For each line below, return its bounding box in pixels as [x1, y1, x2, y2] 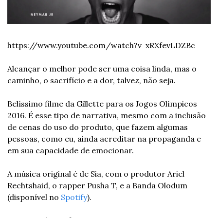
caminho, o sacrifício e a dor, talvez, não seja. [7, 75, 178, 85]
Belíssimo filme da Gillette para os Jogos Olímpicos [7, 98, 197, 109]
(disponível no [7, 192, 61, 202]
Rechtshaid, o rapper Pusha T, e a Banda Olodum [7, 180, 187, 190]
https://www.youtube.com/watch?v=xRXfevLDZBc [7, 40, 195, 50]
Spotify [61, 192, 87, 202]
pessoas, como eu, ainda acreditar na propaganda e [7, 133, 201, 144]
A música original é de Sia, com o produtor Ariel [7, 168, 184, 179]
